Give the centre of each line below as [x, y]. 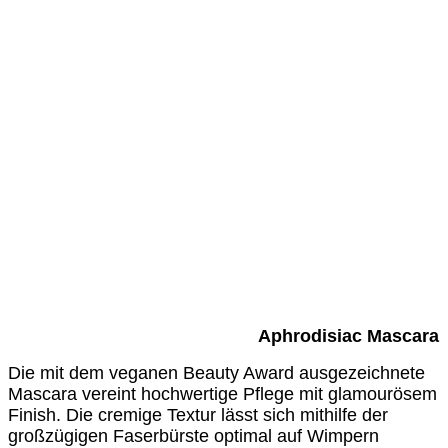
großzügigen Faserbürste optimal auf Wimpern [193, 435]
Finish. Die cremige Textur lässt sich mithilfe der [198, 414]
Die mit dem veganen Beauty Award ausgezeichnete [216, 372]
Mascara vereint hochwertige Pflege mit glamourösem [222, 393]
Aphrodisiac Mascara [348, 335]
